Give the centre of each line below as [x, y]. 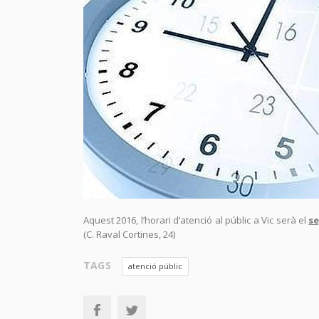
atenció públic [155, 266]
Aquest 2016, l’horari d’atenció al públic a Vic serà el [196, 220]
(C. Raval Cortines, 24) [129, 234]
